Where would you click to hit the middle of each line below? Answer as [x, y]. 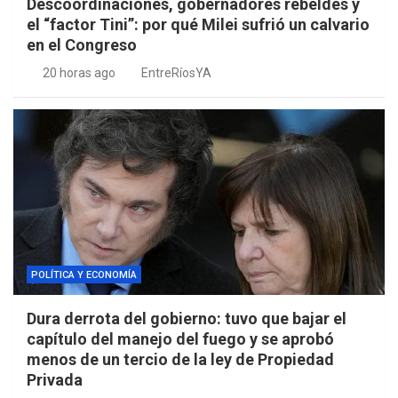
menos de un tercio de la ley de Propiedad [180, 360]
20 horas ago [79, 73]
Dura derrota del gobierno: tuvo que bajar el [187, 319]
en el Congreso [82, 45]
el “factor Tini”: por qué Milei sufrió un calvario [198, 25]
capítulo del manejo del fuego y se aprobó [180, 339]
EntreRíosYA [176, 73]
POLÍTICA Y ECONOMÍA [84, 275]
